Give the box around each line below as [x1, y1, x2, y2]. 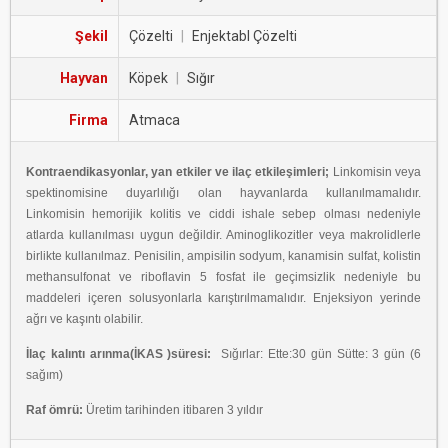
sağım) [26, 368, 63, 382]
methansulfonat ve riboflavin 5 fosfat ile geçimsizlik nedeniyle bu [26, 270, 421, 284]
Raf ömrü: [26, 403, 83, 417]
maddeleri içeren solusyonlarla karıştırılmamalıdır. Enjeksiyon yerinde [26, 291, 421, 305]
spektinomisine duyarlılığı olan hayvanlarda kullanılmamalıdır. [26, 186, 421, 200]
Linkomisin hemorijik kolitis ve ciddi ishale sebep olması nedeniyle [26, 207, 421, 221]
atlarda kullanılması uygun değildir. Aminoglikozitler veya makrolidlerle [26, 228, 421, 242]
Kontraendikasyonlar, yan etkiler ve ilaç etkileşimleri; [26, 165, 330, 179]
